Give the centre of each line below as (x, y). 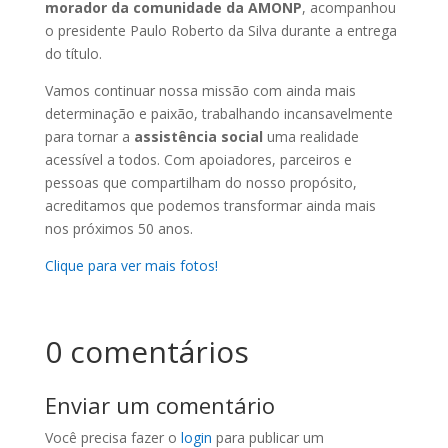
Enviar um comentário (159, 405)
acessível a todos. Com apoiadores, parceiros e (198, 159)
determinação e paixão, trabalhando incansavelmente (218, 113)
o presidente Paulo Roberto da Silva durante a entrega (220, 30)
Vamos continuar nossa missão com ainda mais (200, 90)
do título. (73, 53)
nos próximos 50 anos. (118, 228)
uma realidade (310, 136)
